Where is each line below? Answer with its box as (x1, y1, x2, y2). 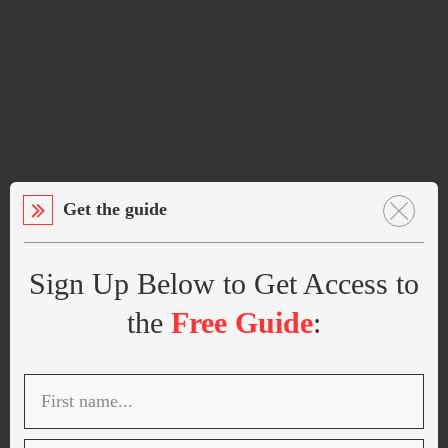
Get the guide (63, 199, 167, 219)
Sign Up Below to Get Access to (29, 267, 419, 300)
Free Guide (171, 306, 313, 339)
